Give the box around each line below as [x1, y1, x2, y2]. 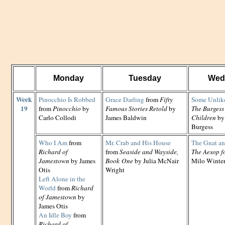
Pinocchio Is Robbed [39, 95, 95, 104]
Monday [53, 74, 84, 82]
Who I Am [39, 138, 67, 147]
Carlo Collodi [39, 113, 76, 122]
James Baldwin [105, 113, 147, 122]
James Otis [39, 201, 68, 210]
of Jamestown [39, 192, 76, 201]
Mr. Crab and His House [105, 138, 171, 147]
